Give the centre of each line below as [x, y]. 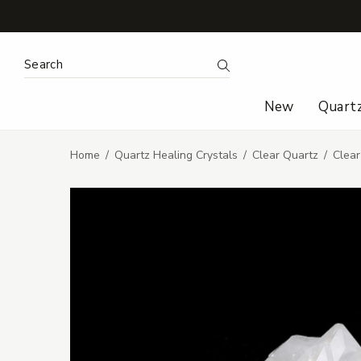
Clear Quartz [285, 156]
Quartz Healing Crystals [176, 156]
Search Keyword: [71, 62]
